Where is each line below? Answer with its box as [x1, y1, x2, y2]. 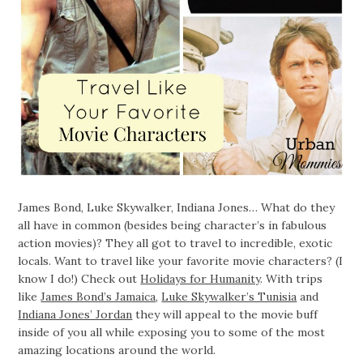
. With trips [260, 271, 323, 287]
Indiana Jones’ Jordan [18, 307, 133, 322]
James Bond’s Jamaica [41, 289, 156, 305]
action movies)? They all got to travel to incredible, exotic [18, 236, 333, 251]
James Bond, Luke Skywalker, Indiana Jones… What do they [18, 200, 335, 216]
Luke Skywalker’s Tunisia [161, 289, 297, 305]
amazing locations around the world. [18, 343, 216, 358]
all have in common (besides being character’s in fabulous [18, 218, 327, 233]
